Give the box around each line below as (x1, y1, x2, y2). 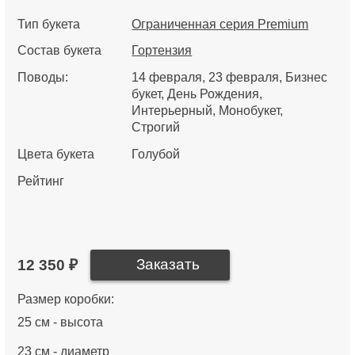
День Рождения (167, 87, 260, 101)
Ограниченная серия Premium (132, 17, 309, 31)
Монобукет (219, 104, 281, 118)
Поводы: (17, 71, 69, 85)
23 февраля (208, 71, 280, 85)
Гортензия (132, 44, 193, 58)
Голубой (132, 147, 181, 161)
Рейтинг (17, 174, 65, 188)
